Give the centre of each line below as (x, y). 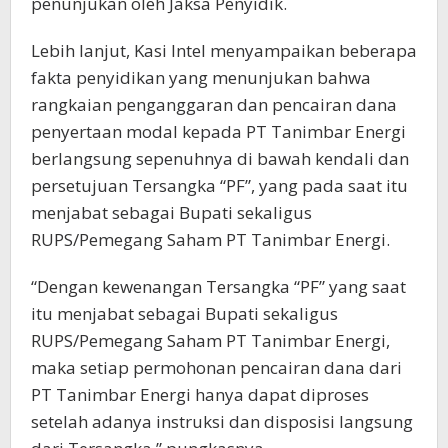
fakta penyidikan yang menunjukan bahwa (201, 78)
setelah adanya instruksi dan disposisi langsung (222, 422)
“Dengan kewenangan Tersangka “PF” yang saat (218, 287)
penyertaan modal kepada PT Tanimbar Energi (218, 132)
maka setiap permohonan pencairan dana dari (216, 368)
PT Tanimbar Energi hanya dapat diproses (200, 395)
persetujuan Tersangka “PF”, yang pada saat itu (219, 186)
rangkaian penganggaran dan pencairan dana (214, 105)
